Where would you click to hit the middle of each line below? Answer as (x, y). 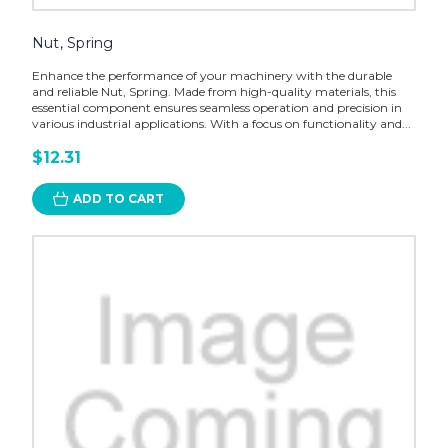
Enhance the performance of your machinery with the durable (211, 76)
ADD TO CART (118, 199)
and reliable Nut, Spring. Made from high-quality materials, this (213, 92)
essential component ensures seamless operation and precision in (216, 108)
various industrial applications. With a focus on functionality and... (221, 124)
